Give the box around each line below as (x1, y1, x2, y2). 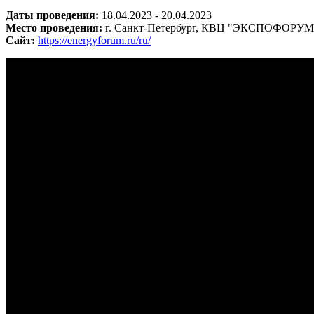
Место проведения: (6, 21, 105, 34)
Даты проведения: (6, 8, 102, 21)
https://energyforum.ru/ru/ (38, 34, 151, 46)
